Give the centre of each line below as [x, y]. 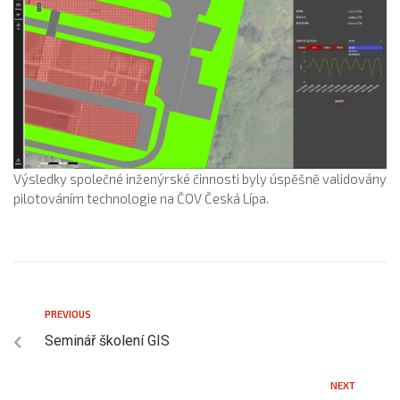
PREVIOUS [68, 313]
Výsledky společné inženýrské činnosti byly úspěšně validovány [200, 178]
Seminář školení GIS [107, 340]
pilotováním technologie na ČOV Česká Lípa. [141, 198]
